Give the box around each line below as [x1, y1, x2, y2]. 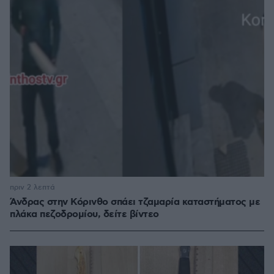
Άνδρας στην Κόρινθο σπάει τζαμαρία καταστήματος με [10, 196, 260, 209]
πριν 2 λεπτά [10, 183, 55, 193]
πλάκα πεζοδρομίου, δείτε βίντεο [10, 208, 159, 221]
